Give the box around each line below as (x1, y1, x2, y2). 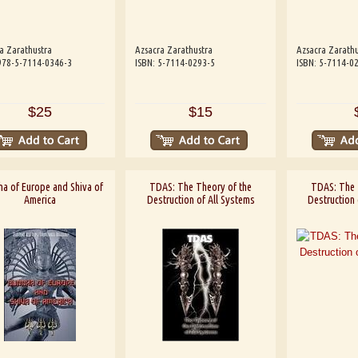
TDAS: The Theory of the (149, 180, 253, 193)
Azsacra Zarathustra (135, 44, 213, 56)
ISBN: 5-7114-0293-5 (135, 57, 216, 69)
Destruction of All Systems (146, 193, 255, 206)
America (23, 193, 56, 206)
